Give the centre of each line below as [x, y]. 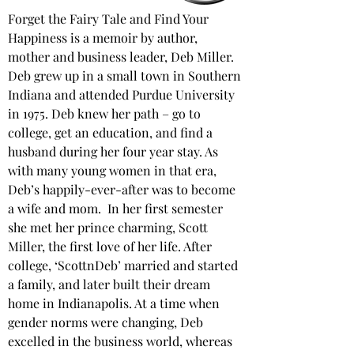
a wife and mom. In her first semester [117, 208]
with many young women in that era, [114, 170]
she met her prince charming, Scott [109, 227]
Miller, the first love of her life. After [111, 246]
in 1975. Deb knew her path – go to [106, 113]
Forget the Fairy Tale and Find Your [110, 19]
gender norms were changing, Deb [107, 322]
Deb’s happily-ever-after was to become [123, 189]
